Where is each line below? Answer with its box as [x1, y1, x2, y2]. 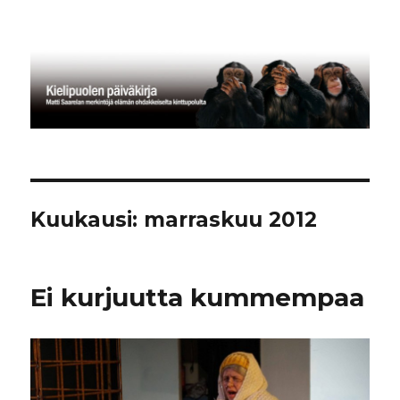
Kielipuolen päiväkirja [30, 37, 263, 62]
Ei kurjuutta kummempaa [30, 282, 365, 313]
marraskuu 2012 [144, 207, 318, 233]
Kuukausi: [30, 207, 145, 233]
